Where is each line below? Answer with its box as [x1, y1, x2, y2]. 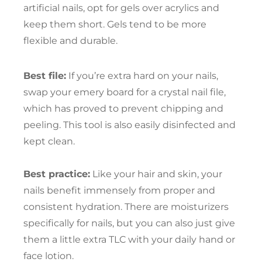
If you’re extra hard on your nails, [66, 70, 218, 81]
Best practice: [23, 168, 90, 180]
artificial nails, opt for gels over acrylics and [23, 2, 219, 13]
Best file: [23, 70, 66, 81]
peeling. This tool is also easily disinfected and [23, 119, 236, 130]
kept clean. [23, 135, 75, 147]
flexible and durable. [23, 35, 118, 46]
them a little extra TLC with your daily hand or [23, 233, 235, 245]
